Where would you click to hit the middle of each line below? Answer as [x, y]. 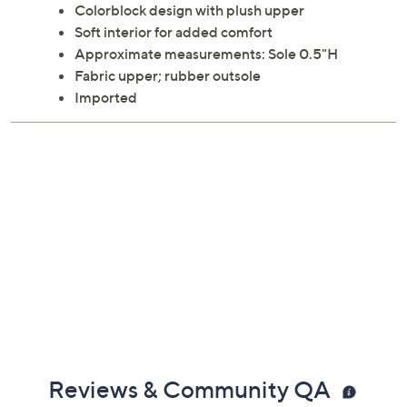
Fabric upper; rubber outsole [168, 76]
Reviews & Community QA [192, 390]
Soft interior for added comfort [174, 32]
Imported [106, 98]
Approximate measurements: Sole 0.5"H [206, 54]
